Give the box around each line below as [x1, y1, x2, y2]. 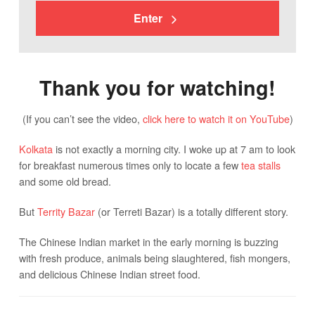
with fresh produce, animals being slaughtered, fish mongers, [18, 250, 290, 265]
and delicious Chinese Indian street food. [18, 266, 200, 281]
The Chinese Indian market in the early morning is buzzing [18, 234, 278, 249]
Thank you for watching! [39, 72, 276, 102]
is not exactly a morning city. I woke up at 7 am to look [52, 141, 295, 156]
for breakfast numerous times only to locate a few [18, 157, 241, 172]
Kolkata [18, 141, 53, 156]
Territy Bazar [37, 204, 95, 219]
